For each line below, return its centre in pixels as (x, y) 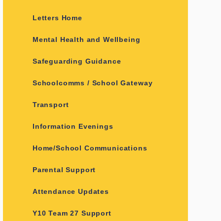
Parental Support (64, 170)
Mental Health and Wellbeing (86, 39)
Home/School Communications (90, 148)
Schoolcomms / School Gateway (92, 83)
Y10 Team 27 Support (72, 213)
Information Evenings (73, 126)
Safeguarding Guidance (77, 61)
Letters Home (57, 18)
